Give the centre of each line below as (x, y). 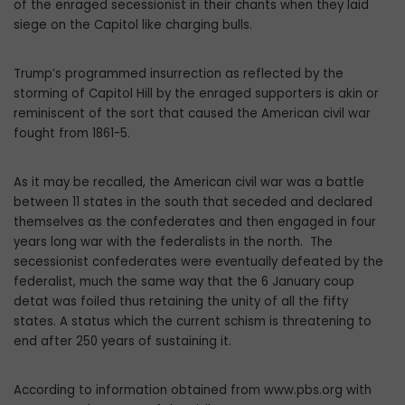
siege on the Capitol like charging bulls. (133, 25)
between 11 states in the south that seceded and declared (193, 202)
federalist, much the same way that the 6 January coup (184, 282)
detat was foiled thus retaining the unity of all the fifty (181, 302)
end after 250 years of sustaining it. (122, 342)
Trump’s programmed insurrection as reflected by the (179, 74)
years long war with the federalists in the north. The (173, 242)
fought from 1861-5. (72, 134)
